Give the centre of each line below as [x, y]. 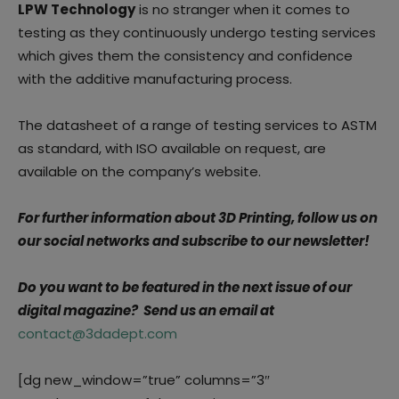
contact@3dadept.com [98, 333]
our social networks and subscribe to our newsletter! [196, 240]
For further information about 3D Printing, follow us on [198, 217]
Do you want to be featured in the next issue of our [185, 287]
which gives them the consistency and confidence [185, 55]
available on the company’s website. [139, 171]
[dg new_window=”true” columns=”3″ [144, 379]
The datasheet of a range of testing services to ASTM [197, 125]
